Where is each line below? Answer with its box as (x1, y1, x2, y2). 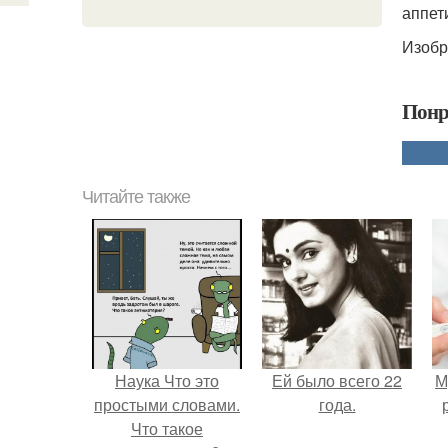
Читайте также (82, 187, 190, 207)
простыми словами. (94, 393, 240, 416)
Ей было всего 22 (272, 369, 402, 392)
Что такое (131, 417, 203, 440)
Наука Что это (115, 369, 219, 392)
